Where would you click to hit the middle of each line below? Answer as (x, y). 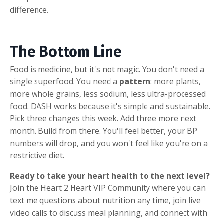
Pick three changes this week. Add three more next (103, 118)
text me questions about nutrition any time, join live (105, 200)
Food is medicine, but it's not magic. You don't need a (107, 69)
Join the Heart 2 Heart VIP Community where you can (108, 188)
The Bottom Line (66, 52)
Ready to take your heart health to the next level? (110, 175)
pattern (135, 81)
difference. (29, 10)
